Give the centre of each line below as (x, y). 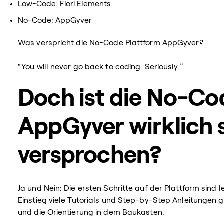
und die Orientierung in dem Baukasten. (91, 212)
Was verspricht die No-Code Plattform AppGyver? (111, 43)
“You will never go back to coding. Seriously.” (101, 67)
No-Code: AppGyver (55, 20)
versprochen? (90, 156)
